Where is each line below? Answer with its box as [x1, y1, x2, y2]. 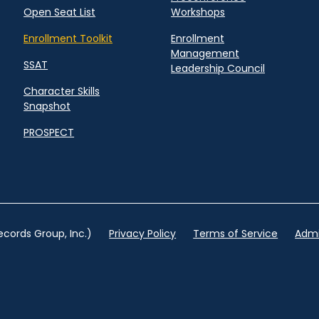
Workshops [171, 5, 225, 20]
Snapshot [23, 99, 71, 114]
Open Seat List [23, 5, 96, 20]
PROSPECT [23, 125, 75, 140]
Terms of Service [193, 226, 278, 241]
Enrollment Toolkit [23, 31, 113, 46]
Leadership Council [171, 61, 265, 76]
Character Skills [23, 84, 100, 99]
